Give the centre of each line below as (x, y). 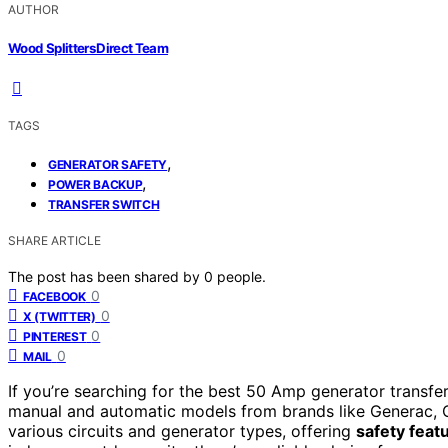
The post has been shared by (106, 276)
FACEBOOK (54, 296)
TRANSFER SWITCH (104, 204)
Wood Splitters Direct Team (88, 47)
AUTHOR (33, 10)
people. (241, 276)
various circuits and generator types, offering (182, 430)
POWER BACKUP (95, 184)
